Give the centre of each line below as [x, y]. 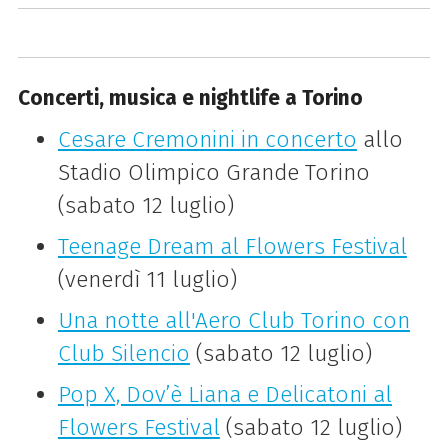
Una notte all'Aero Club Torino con [233, 321]
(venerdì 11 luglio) [147, 280]
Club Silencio [123, 354]
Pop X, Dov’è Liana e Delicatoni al [224, 395]
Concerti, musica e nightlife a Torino [190, 98]
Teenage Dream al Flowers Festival [232, 247]
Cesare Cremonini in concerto [207, 140]
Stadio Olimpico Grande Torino [213, 173]
